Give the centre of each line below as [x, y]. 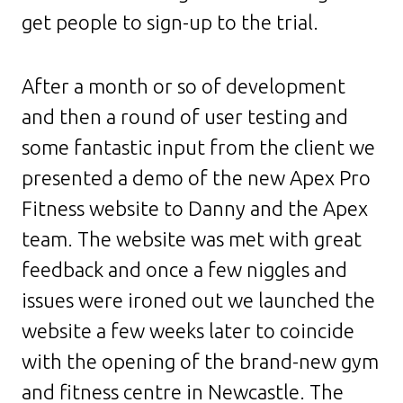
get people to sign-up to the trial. [170, 22]
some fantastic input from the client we [198, 147]
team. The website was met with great [192, 238]
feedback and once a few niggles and [184, 269]
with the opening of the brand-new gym [200, 361]
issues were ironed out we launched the [198, 300]
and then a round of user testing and [185, 116]
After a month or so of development [184, 85]
